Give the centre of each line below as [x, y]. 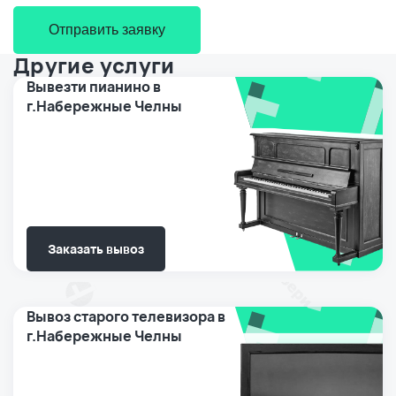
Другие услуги [94, 65]
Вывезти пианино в [94, 86]
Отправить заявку [107, 29]
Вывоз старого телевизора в [126, 316]
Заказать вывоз [96, 248]
